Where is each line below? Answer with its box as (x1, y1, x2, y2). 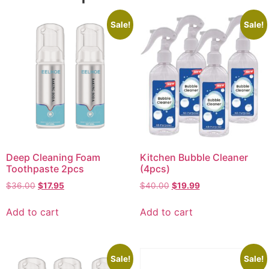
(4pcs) (139, 162, 170, 175)
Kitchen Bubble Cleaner (139, 151, 248, 163)
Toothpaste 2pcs (6, 162, 84, 175)
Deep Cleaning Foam (6, 151, 100, 163)
